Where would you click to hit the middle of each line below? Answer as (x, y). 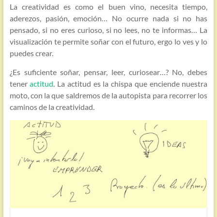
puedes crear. (31, 53)
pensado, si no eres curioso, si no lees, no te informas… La (108, 30)
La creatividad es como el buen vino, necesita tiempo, (108, 7)
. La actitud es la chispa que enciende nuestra (131, 84)
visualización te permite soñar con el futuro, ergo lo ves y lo (108, 41)
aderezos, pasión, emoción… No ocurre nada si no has (108, 18)
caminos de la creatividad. (52, 107)
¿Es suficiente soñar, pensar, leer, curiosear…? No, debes (108, 72)
